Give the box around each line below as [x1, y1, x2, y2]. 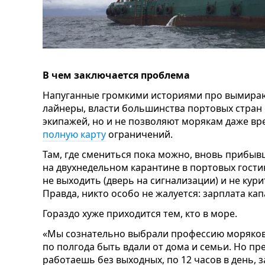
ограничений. [106, 128, 173, 141]
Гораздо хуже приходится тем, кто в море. [43, 207, 237, 221]
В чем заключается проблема [43, 69, 190, 82]
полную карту [43, 128, 106, 141]
